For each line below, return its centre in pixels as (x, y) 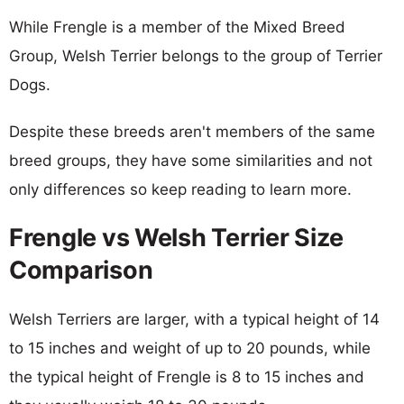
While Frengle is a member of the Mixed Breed (177, 27)
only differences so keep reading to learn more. (180, 189)
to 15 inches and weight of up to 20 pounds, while (190, 348)
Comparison (81, 270)
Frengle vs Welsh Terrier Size (177, 237)
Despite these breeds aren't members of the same (192, 131)
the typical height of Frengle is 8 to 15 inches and (187, 376)
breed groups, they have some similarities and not (191, 160)
